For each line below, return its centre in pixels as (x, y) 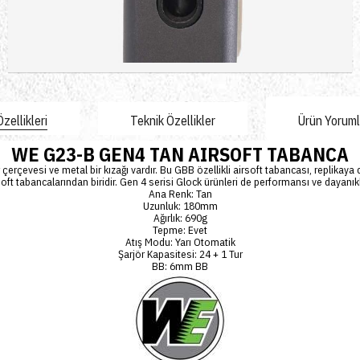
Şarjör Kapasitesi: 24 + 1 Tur (180, 254)
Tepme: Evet (180, 230)
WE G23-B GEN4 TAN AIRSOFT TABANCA (180, 154)
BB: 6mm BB (180, 266)
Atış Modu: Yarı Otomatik (180, 242)
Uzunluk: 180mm (180, 206)
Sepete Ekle (305, 18)
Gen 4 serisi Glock (161, 182)
